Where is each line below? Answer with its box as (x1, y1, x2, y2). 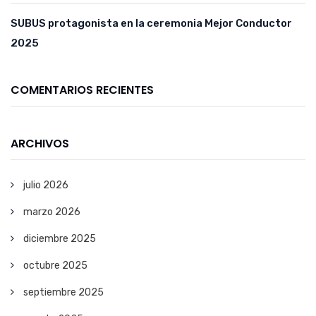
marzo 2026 (23, 206, 80, 219)
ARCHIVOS (11, 135, 69, 152)
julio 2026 (23, 179, 68, 192)
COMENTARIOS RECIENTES (11, 82, 154, 99)
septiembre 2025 (23, 286, 104, 299)
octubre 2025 (23, 260, 87, 272)
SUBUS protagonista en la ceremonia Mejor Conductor (11, 17, 292, 30)
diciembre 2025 (23, 233, 96, 245)
